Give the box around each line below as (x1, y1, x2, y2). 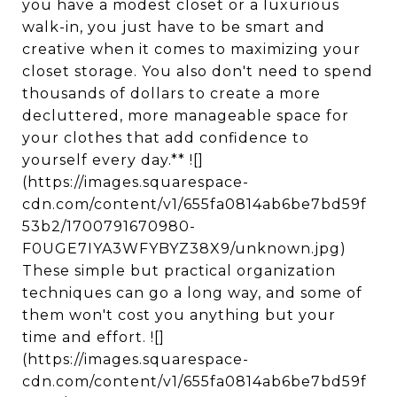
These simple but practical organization (22, 262, 336, 279)
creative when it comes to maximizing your (22, 41, 361, 58)
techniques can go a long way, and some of (22, 284, 362, 301)
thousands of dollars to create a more (22, 85, 321, 102)
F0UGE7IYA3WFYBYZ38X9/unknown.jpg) (22, 240, 346, 257)
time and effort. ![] (22, 329, 165, 346)
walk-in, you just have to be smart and (22, 19, 325, 35)
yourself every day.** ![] (22, 152, 204, 168)
